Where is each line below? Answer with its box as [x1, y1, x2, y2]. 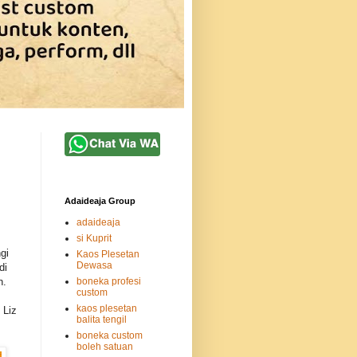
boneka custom [76, 330, 143, 342]
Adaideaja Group [65, 196, 135, 206]
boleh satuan [76, 341, 133, 353]
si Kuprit [76, 233, 112, 245]
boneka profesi [76, 276, 141, 288]
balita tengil [76, 314, 127, 326]
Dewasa [76, 260, 112, 272]
